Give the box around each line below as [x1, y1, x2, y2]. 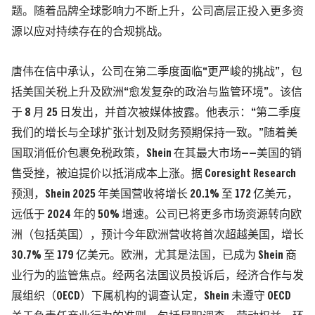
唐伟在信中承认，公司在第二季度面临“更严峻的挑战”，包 [11, 67, 302, 78]
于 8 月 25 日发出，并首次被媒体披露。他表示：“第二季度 [11, 108, 301, 119]
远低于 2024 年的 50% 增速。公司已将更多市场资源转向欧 [11, 210, 302, 221]
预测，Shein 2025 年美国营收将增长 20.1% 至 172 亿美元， [11, 189, 298, 200]
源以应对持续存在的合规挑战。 [11, 27, 169, 38]
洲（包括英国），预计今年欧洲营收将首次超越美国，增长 [11, 230, 304, 241]
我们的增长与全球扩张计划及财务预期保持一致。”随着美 [11, 128, 297, 139]
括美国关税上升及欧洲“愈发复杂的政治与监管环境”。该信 [11, 87, 302, 98]
